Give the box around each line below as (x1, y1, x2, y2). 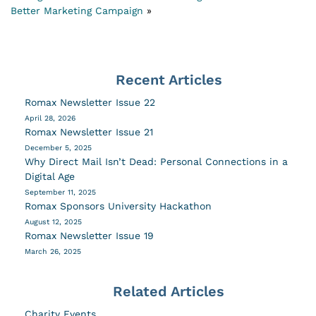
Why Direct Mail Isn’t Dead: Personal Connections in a (25, 155, 288, 167)
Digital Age (25, 170, 78, 182)
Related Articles (113, 282, 224, 300)
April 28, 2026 (25, 113, 75, 123)
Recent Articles (115, 71, 222, 88)
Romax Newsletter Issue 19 (25, 229, 154, 241)
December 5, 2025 (25, 142, 92, 152)
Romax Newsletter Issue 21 (25, 126, 153, 138)
